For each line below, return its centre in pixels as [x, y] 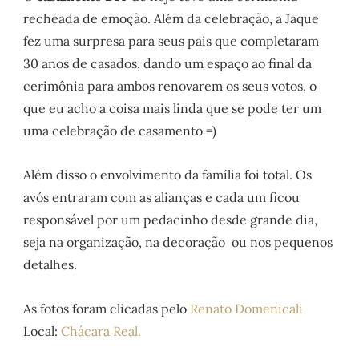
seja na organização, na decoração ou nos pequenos [178, 242]
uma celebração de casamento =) [120, 130]
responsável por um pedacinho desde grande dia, [171, 219]
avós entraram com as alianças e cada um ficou [162, 197]
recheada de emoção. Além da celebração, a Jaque [171, 18]
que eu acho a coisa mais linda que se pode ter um [173, 108]
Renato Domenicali [247, 309]
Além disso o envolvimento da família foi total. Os [168, 174]
